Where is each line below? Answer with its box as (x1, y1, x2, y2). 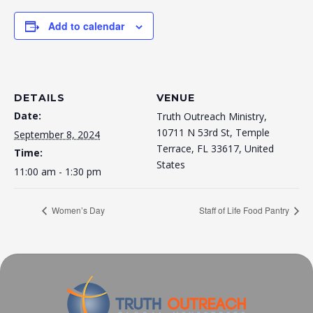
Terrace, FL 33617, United (156, 142, 274, 155)
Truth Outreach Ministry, (156, 110, 267, 123)
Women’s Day (50, 203, 105, 216)
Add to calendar (48, 19, 124, 33)
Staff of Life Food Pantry (199, 203, 291, 216)
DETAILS (14, 92, 65, 104)
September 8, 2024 (14, 128, 100, 141)
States (156, 158, 185, 171)
